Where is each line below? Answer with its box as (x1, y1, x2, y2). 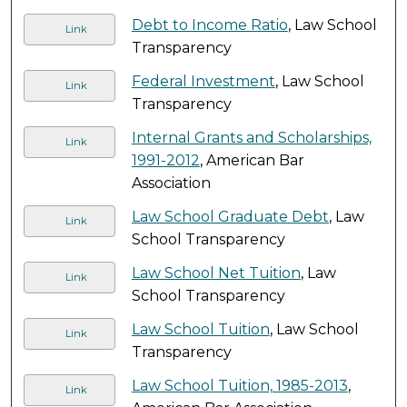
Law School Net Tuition (131, 263, 301, 282)
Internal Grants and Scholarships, (131, 128, 372, 146)
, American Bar (199, 151, 304, 169)
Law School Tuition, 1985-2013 (131, 376, 348, 394)
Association (131, 174, 211, 192)
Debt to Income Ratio (131, 15, 288, 34)
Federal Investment (131, 72, 275, 90)
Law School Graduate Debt (131, 207, 329, 225)
